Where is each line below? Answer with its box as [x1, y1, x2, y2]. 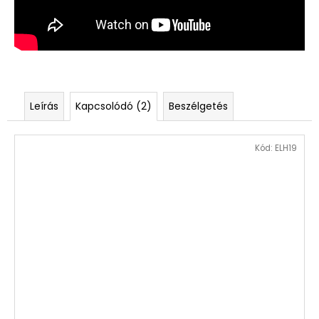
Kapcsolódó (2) [75, 99, 152, 114]
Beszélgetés [169, 99, 228, 114]
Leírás [30, 99, 58, 114]
